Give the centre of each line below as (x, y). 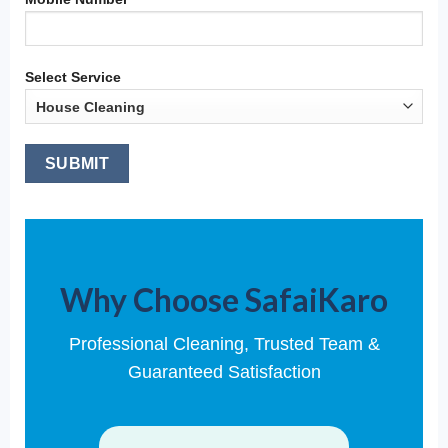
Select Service (73, 77)
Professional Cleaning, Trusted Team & (224, 344)
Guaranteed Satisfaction (224, 372)
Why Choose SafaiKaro (224, 300)
